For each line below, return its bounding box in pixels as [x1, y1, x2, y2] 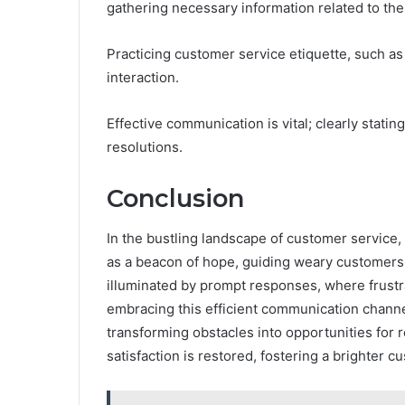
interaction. [107, 68, 179, 86]
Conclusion [107, 183, 244, 213]
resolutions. [107, 137, 183, 155]
